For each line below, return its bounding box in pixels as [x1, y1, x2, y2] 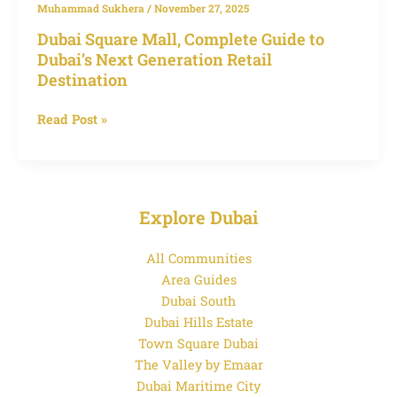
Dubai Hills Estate [144, 314, 253, 331]
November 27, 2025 [153, 2, 249, 16]
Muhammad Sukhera [36, 2, 147, 16]
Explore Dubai [139, 206, 258, 230]
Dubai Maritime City [136, 378, 261, 395]
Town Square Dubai [138, 335, 259, 353]
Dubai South [161, 292, 236, 310]
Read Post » [36, 111, 107, 128]
